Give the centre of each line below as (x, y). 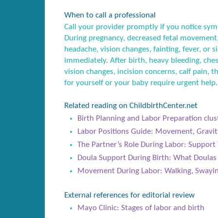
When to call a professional (110, 15)
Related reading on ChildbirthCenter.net (131, 106)
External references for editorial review (129, 196)
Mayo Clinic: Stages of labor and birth (141, 208)
